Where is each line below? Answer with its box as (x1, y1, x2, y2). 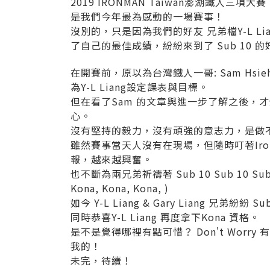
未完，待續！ (71, 253, 135, 268)
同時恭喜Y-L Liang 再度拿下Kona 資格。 (71, 209, 260, 224)
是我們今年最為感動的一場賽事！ (71, 8, 224, 24)
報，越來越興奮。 (71, 151, 152, 166)
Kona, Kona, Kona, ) (71, 180, 172, 195)
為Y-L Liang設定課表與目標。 (71, 79, 209, 94)
